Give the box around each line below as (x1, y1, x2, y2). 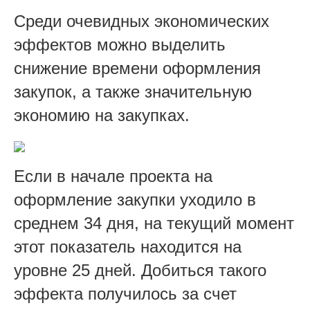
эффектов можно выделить (14, 35, 226, 54)
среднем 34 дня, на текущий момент (14, 213, 294, 232)
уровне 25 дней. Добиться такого (14, 260, 266, 280)
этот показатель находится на (14, 237, 241, 256)
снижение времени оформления (14, 58, 261, 77)
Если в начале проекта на (14, 166, 212, 185)
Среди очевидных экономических (14, 11, 269, 30)
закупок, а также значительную (14, 82, 252, 101)
